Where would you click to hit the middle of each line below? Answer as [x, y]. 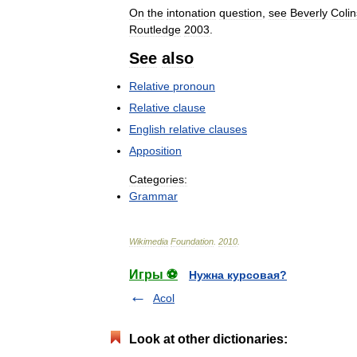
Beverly [309, 12]
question [241, 12]
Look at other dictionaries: [208, 339]
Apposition [155, 150]
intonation [191, 12]
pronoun [194, 86]
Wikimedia [149, 241]
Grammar [153, 196]
